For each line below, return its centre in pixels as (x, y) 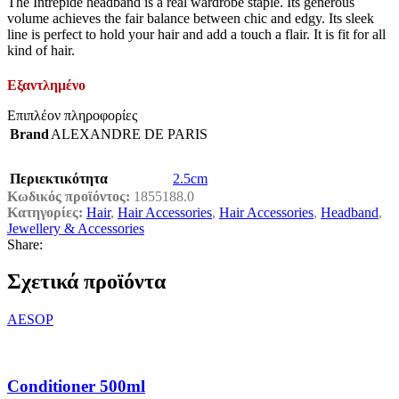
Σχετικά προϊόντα (86, 282)
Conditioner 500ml (76, 387)
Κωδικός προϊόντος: (70, 196)
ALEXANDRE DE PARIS (129, 134)
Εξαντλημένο (46, 85)
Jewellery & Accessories (76, 228)
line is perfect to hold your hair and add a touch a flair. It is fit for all (196, 34)
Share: (25, 244)
